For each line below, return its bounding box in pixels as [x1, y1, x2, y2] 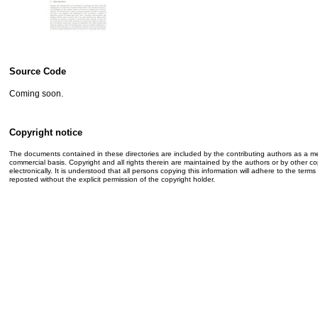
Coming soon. [9, 89, 63, 99]
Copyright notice [9, 127, 82, 138]
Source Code [9, 66, 66, 77]
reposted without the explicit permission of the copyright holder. [9, 175, 215, 183]
